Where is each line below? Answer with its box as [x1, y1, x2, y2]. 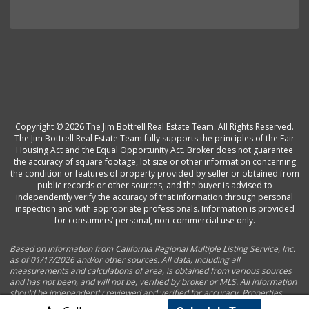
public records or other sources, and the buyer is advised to [37, 179, 272, 192]
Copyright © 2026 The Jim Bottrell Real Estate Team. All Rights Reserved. [15, 121, 294, 133]
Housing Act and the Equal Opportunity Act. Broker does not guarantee [16, 144, 293, 157]
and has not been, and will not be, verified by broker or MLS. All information [10, 276, 297, 288]
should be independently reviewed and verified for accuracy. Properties [10, 287, 283, 299]
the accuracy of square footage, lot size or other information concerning [13, 156, 296, 168]
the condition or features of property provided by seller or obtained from [10, 168, 299, 180]
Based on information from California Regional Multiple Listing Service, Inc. [10, 243, 296, 255]
